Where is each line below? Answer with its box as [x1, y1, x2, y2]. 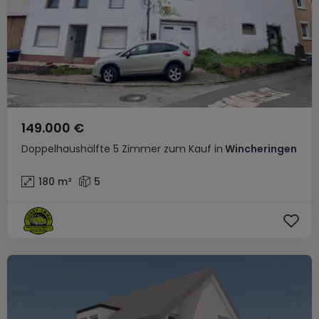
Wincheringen [223, 142, 297, 156]
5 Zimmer [113, 142, 161, 156]
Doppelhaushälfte [21, 142, 110, 156]
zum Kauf [164, 142, 211, 156]
